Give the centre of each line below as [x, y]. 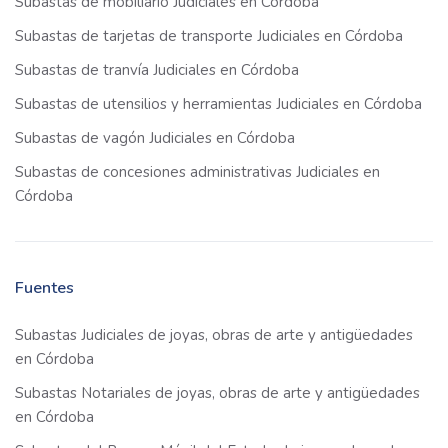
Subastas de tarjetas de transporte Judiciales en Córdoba [209, 36]
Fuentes [44, 288]
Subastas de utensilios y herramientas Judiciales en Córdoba [218, 104]
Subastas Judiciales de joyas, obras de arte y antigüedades [214, 335]
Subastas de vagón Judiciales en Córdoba [155, 138]
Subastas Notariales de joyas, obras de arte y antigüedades [217, 393]
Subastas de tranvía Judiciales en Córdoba [157, 70]
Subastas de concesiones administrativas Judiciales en [197, 172]
